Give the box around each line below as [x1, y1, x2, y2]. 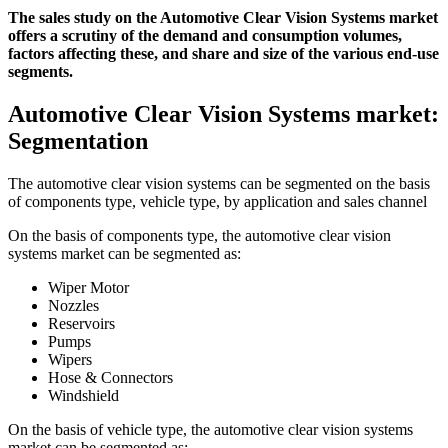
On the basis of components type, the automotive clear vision [8, 226, 391, 244]
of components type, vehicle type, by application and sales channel [8, 192, 427, 210]
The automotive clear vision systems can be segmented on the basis [8, 174, 430, 192]
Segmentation [8, 128, 148, 155]
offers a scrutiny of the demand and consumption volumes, [8, 27, 402, 45]
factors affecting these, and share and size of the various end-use [8, 45, 439, 63]
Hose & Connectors [48, 368, 173, 386]
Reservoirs [48, 314, 115, 332]
